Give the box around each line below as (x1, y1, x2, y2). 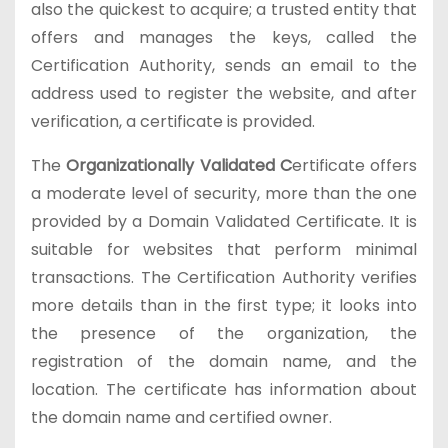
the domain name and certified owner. (31, 406, 332, 429)
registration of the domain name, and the (31, 350, 417, 373)
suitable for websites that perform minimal (31, 238, 417, 261)
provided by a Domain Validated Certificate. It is (31, 210, 417, 233)
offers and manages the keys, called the (31, 26, 417, 49)
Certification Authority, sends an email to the (31, 54, 417, 77)
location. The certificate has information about (31, 378, 417, 401)
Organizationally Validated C (66, 154, 292, 177)
